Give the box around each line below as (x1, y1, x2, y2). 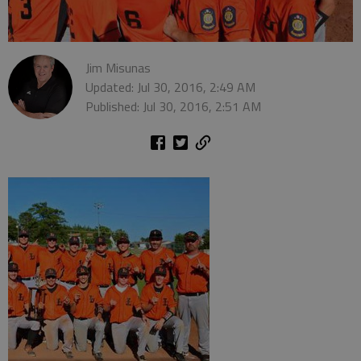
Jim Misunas (85, 57, 151, 77)
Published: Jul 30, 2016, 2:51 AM (85, 96, 261, 116)
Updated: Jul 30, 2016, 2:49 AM (85, 77, 255, 97)
